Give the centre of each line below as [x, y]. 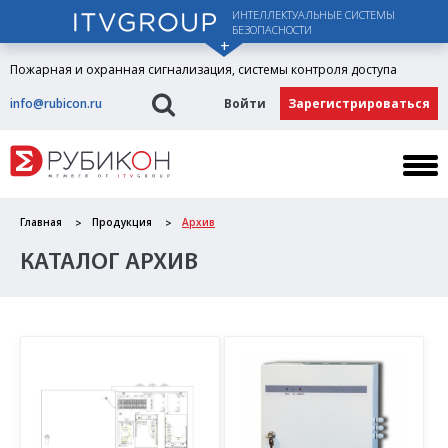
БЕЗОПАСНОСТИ [271, 29]
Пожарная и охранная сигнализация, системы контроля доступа [203, 70]
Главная [41, 222]
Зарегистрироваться [359, 103]
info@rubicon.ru [56, 103]
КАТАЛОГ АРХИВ [109, 263]
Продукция [122, 222]
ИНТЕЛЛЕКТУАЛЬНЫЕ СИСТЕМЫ [313, 14]
